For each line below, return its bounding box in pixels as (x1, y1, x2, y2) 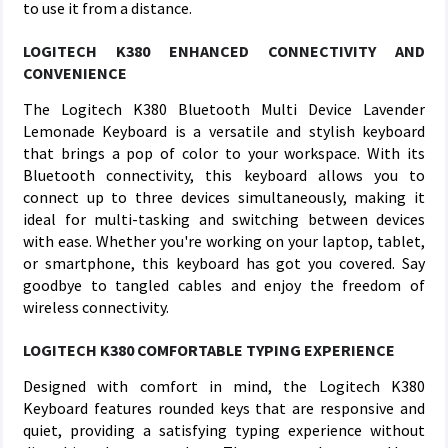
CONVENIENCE (23, 63, 127, 83)
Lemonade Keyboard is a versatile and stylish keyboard (23, 121, 425, 141)
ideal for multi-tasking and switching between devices (23, 209, 425, 229)
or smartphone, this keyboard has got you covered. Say (23, 253, 425, 273)
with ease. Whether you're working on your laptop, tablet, (23, 231, 425, 251)
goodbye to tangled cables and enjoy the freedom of (23, 275, 425, 295)
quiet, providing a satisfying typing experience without (23, 420, 425, 440)
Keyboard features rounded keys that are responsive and (23, 398, 425, 418)
